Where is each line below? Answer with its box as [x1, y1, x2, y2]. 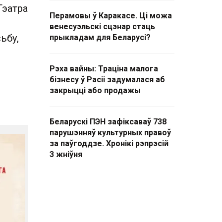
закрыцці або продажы [50, 86, 141, 95]
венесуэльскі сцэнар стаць [50, 22, 155, 31]
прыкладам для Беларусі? [50, 33, 151, 42]
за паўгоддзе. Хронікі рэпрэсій [50, 139, 168, 148]
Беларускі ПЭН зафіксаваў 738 [50, 117, 166, 126]
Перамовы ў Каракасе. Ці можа [50, 11, 172, 20]
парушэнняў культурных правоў [50, 128, 171, 137]
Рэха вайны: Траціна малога [50, 64, 158, 73]
